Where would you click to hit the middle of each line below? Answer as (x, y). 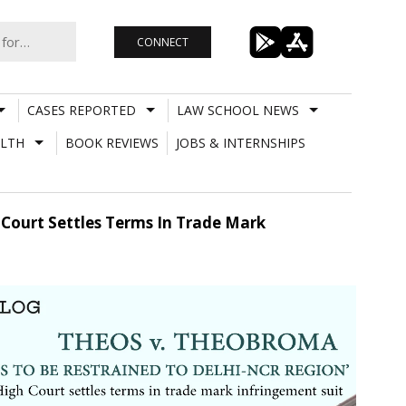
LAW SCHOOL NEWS (237, 110)
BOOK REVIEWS (111, 142)
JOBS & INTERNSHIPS (240, 142)
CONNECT (162, 42)
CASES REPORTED (81, 110)
